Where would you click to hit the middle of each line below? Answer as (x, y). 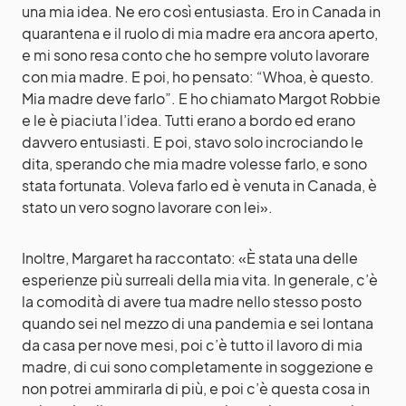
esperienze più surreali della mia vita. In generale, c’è (200, 279)
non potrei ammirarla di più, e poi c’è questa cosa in (196, 388)
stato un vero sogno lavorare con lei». (147, 207)
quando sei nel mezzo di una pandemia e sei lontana (198, 323)
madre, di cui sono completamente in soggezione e (198, 366)
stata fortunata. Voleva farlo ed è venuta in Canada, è (199, 185)
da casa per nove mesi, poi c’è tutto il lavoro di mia (192, 344)
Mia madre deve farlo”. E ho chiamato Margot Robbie (201, 98)
